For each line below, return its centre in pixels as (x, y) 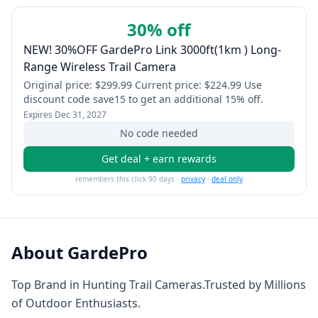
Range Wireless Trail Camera (100, 67)
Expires (39, 115)
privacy (193, 179)
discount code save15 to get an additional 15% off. (143, 99)
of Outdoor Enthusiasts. (76, 303)
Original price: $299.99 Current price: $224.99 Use (143, 85)
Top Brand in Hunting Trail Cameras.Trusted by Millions (159, 285)
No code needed (159, 133)
